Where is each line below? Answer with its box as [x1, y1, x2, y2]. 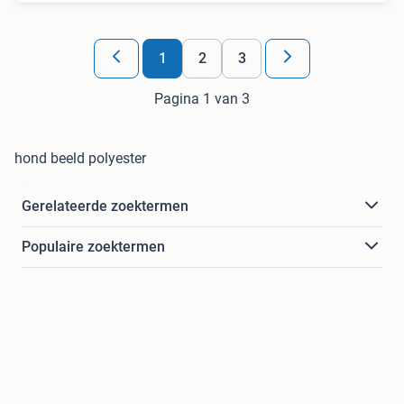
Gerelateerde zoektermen [22, 197, 188, 215]
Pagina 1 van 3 [154, 89, 250, 107]
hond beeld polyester [14, 149, 146, 167]
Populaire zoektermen [22, 237, 165, 255]
